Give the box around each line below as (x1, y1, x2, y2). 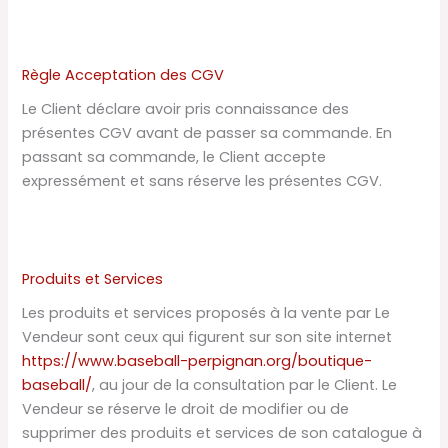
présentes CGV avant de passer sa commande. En (22, 123, 393, 144)
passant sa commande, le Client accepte (22, 147, 327, 168)
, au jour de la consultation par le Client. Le (92, 374, 398, 395)
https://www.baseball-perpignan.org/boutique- (22, 350, 373, 371)
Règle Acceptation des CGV (22, 65, 225, 86)
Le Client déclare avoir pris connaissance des (22, 99, 350, 120)
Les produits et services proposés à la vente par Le (22, 302, 391, 323)
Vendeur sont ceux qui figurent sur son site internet (22, 326, 393, 347)
